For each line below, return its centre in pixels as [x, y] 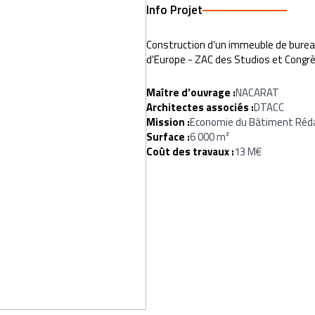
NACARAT [257, 92]
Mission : [168, 122]
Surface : [168, 137]
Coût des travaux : [190, 152]
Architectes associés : [200, 107]
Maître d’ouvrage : [191, 92]
